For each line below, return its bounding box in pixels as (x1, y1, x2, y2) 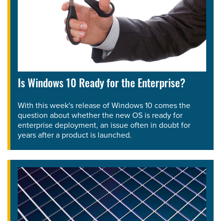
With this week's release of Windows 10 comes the (18, 99, 190, 111)
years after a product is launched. (18, 129, 132, 141)
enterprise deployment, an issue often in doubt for (18, 119, 190, 131)
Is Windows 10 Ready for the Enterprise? (18, 78, 185, 90)
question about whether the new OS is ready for (18, 109, 183, 121)
